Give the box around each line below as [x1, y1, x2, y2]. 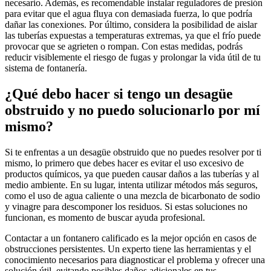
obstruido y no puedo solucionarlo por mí [5, 102, 260, 118]
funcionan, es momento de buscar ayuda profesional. [5, 212, 205, 223]
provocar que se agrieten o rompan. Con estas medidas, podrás [5, 41, 243, 52]
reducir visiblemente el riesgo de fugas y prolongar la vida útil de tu [5, 52, 261, 63]
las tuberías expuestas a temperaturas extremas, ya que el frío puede [5, 30, 261, 41]
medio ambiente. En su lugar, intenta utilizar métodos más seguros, [5, 179, 258, 190]
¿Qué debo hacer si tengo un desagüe [5, 85, 233, 102]
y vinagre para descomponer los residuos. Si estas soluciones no [5, 201, 247, 212]
